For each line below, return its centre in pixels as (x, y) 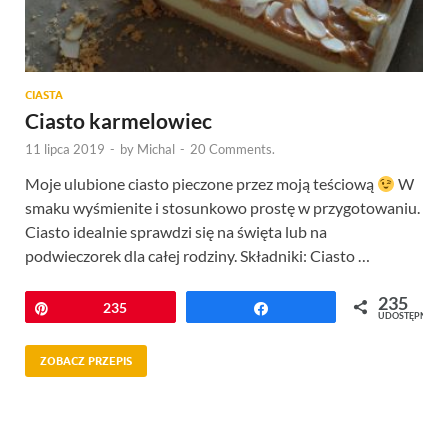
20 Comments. (232, 148)
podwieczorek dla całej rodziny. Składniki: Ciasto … (197, 255)
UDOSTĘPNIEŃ (410, 315)
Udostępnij (315, 307)
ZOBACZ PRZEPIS (86, 360)
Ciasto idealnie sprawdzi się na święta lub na (176, 231)
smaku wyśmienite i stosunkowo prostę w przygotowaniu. (222, 207)
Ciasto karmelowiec (118, 120)
